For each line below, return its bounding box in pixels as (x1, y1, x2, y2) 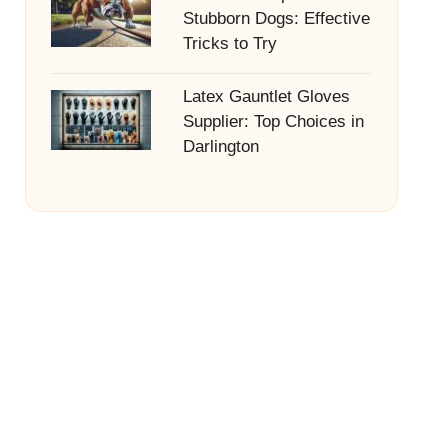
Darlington (182, 137, 259, 156)
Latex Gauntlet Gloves (182, 87, 350, 106)
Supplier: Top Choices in (182, 112, 364, 131)
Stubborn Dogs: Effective (182, 9, 370, 28)
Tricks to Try (182, 34, 277, 53)
